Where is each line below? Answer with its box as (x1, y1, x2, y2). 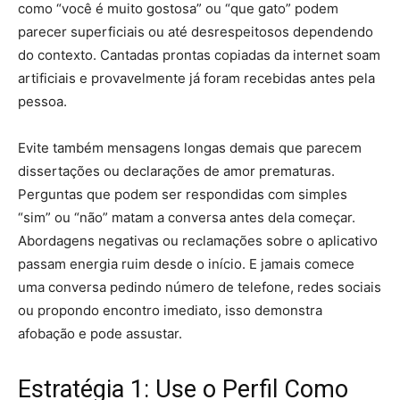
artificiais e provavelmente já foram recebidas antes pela (18, 70, 375, 87)
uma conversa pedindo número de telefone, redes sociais (18, 279, 381, 296)
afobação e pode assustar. (18, 325, 182, 343)
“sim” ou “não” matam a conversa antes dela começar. (18, 209, 355, 227)
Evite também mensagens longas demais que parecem (18, 139, 362, 157)
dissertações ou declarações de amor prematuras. (18, 162, 335, 180)
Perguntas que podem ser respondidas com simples (18, 186, 347, 204)
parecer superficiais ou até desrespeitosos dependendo (18, 23, 373, 41)
